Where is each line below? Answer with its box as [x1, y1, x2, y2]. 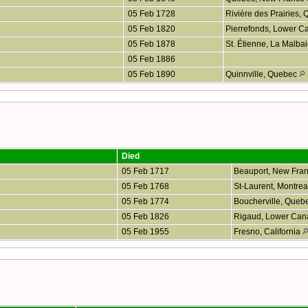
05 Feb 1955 [120, 226, 169, 236]
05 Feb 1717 [120, 166, 169, 176]
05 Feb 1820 [126, 23, 175, 34]
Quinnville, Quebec [225, 69, 299, 79]
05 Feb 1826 [120, 211, 169, 221]
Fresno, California [234, 226, 302, 236]
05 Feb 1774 [120, 196, 169, 206]
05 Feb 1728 [126, 8, 175, 19]
